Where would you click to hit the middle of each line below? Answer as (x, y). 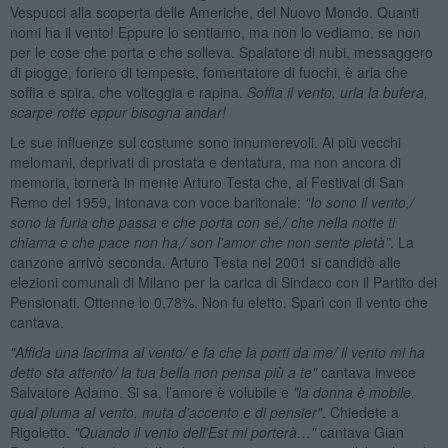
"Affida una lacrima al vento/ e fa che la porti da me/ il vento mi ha (217, 351)
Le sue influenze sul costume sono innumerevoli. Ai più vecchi (205, 141)
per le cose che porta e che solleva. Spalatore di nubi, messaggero (221, 51)
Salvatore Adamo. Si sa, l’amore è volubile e (151, 391)
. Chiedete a (360, 411)
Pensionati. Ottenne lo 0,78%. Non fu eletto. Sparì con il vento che (218, 301)
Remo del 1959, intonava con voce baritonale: (157, 201)
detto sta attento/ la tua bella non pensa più (148, 371)
